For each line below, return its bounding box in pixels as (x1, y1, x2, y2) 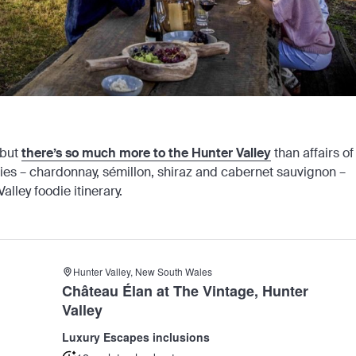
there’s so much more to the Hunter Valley (21, 145, 271, 162)
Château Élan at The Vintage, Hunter (62, 281, 308, 302)
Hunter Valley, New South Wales (73, 265, 212, 279)
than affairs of (271, 145, 354, 162)
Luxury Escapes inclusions (62, 329, 210, 346)
